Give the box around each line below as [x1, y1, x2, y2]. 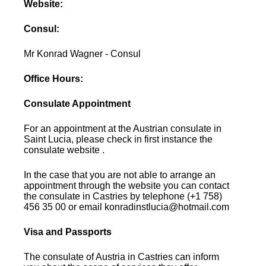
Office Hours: [24, 73, 84, 84]
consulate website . [24, 144, 105, 155]
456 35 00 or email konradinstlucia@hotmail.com [24, 201, 230, 212]
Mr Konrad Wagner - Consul [24, 48, 141, 59]
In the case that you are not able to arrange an [24, 169, 216, 180]
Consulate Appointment [24, 98, 131, 109]
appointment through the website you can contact [24, 180, 230, 191]
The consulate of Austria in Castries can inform [24, 251, 220, 262]
